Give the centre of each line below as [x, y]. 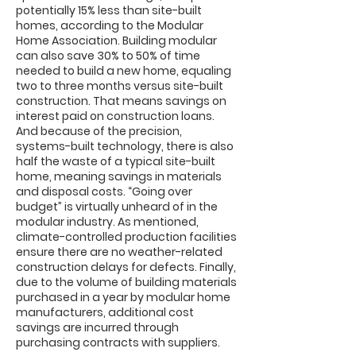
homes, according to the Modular [110, 25]
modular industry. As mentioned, [107, 222]
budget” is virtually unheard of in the [117, 207]
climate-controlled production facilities [126, 237]
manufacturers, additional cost [105, 312]
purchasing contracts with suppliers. [118, 342]
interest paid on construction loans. [115, 116]
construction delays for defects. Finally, [126, 267]
